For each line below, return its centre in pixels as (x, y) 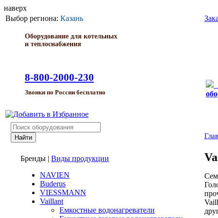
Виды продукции (80, 158)
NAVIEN (55, 175)
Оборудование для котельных (71, 36)
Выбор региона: (33, 18)
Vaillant (52, 201)
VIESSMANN (63, 192)
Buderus (53, 184)
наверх (15, 8)
